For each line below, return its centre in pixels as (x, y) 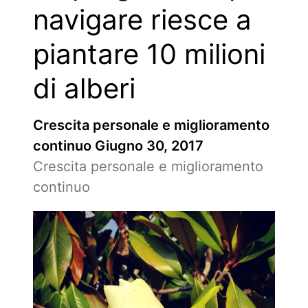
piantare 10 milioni (149, 54)
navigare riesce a (142, 20)
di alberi (84, 88)
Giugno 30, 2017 (149, 145)
